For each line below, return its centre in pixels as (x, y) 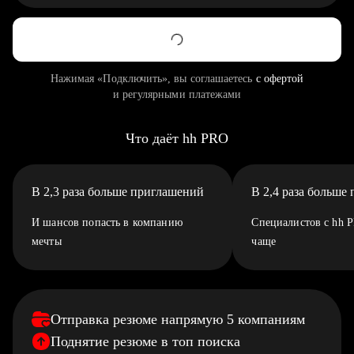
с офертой (280, 79)
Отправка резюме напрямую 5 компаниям (178, 319)
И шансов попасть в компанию (107, 222)
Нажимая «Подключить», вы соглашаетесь (153, 79)
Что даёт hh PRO (177, 138)
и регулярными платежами (177, 94)
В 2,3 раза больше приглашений (118, 192)
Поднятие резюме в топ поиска (145, 341)
